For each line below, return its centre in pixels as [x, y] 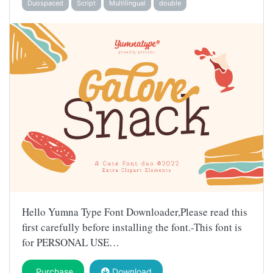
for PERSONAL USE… [71, 243]
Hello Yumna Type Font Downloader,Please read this [135, 212]
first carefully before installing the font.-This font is [132, 227]
